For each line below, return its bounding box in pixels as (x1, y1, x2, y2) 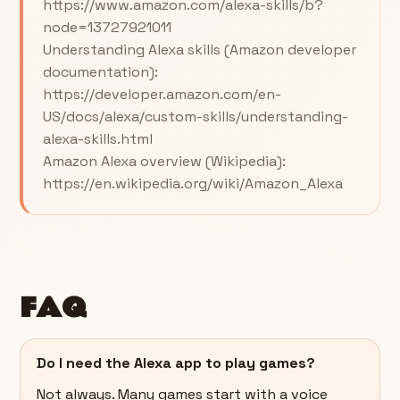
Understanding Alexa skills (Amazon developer (43, 40, 356, 60)
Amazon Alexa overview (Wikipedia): (43, 152, 286, 171)
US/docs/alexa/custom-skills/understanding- (43, 107, 348, 127)
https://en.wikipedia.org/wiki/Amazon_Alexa (43, 174, 343, 194)
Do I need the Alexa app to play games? (37, 354, 315, 373)
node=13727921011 (43, 18, 171, 37)
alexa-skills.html (43, 129, 153, 149)
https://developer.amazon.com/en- (43, 85, 281, 104)
